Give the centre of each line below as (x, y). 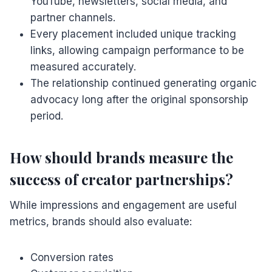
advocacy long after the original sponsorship (139, 99)
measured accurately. (83, 66)
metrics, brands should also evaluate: (101, 221)
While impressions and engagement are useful (123, 205)
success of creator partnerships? (121, 179)
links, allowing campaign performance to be (137, 50)
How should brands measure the (121, 157)
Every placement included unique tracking (133, 34)
